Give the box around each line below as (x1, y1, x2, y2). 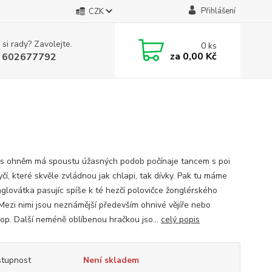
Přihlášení (200, 5, 236, 16)
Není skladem (83, 254, 139, 266)
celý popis (160, 214, 200, 225)
